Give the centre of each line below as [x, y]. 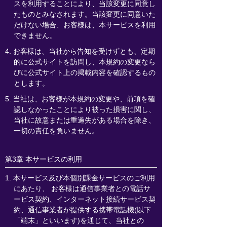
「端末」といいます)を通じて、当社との [79, 220]
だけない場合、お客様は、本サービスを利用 [84, 25]
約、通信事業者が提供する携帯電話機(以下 [82, 210]
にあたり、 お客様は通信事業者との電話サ [82, 188]
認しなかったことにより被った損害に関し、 [84, 109]
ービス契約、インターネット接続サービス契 [84, 199]
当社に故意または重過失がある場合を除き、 [84, 120]
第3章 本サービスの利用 [44, 159]
